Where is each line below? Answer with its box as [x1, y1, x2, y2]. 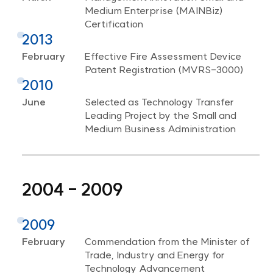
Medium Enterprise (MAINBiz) [84, 4, 223, 16]
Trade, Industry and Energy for [84, 248, 225, 261]
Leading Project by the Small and [84, 108, 236, 121]
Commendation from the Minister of [84, 235, 250, 247]
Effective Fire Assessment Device [84, 49, 241, 62]
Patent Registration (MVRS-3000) [84, 63, 244, 76]
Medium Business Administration [84, 122, 236, 135]
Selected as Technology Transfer [84, 95, 234, 108]
